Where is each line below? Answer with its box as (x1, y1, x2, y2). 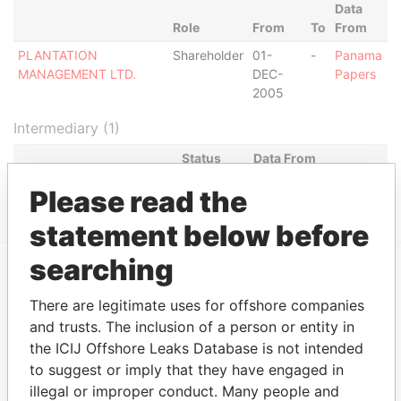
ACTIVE (181, 178, 226, 193)
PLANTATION (17, 47, 98, 63)
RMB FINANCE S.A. (17, 178, 130, 193)
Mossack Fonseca (214, 310, 371, 331)
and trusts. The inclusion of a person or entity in (30, 318, 354, 336)
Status (181, 150, 221, 166)
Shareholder (172, 47, 243, 63)
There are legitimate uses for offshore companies (30, 296, 364, 314)
